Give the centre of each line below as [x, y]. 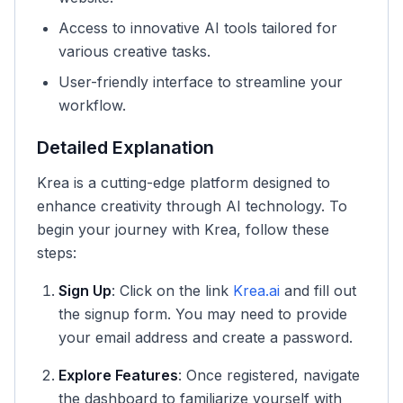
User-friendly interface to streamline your [201, 82]
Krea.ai [256, 291]
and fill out [318, 291]
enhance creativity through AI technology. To [192, 206]
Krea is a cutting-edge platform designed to [184, 183]
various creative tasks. [134, 51]
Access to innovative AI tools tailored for [198, 28]
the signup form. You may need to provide [203, 314]
